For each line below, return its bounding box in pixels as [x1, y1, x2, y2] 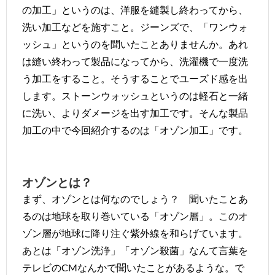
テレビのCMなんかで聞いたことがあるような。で [22, 261, 244, 273]
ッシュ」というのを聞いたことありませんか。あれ [22, 38, 248, 50]
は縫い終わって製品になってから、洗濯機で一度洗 [22, 55, 248, 67]
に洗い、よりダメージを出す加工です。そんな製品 [22, 107, 248, 118]
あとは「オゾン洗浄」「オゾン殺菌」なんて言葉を [22, 244, 248, 256]
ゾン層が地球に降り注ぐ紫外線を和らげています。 [22, 227, 248, 239]
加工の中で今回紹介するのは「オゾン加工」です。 [22, 124, 248, 136]
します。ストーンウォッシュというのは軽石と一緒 [22, 90, 248, 101]
